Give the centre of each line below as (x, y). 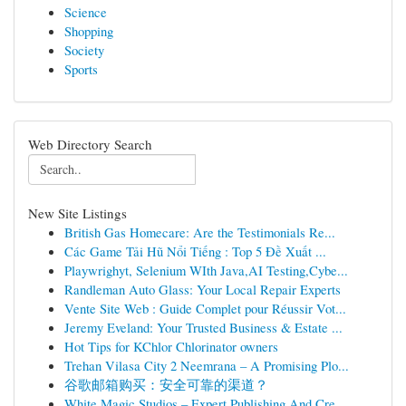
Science (86, 12)
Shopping (89, 31)
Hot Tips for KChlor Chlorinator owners (171, 346)
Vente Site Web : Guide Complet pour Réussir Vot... (205, 308)
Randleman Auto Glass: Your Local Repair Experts (203, 289)
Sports (81, 69)
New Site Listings (77, 213)
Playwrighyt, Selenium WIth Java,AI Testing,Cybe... (206, 270)
